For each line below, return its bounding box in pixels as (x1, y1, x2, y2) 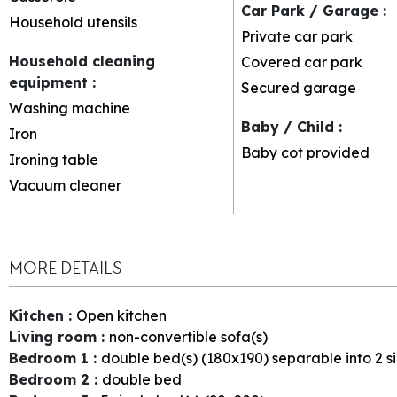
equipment (9, 73, 92, 91)
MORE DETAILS (9, 256, 121, 279)
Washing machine (9, 98, 130, 117)
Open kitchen (76, 306, 167, 324)
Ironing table (9, 150, 98, 168)
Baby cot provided (240, 143, 370, 161)
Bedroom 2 (9, 370, 94, 388)
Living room (9, 327, 101, 346)
